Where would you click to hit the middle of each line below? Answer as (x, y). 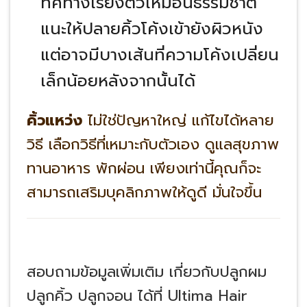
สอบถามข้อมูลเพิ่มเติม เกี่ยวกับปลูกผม (146, 272)
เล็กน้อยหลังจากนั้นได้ (118, 81)
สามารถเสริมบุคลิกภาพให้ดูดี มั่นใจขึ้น (144, 192)
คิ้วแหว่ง (54, 120)
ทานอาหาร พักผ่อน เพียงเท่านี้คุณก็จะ (144, 168)
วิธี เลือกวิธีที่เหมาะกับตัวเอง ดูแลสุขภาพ (152, 144)
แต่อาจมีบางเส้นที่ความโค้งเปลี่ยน (159, 55)
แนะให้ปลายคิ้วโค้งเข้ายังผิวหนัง (151, 29)
